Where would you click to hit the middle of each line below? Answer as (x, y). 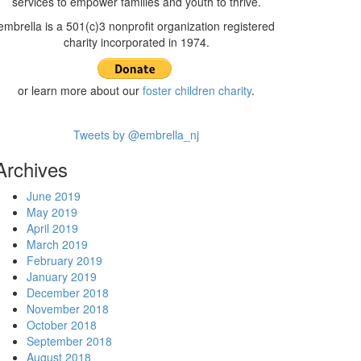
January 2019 (61, 277)
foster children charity (197, 91)
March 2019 (57, 245)
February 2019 (64, 261)
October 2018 (61, 325)
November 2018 (67, 309)
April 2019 (52, 228)
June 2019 (53, 196)
